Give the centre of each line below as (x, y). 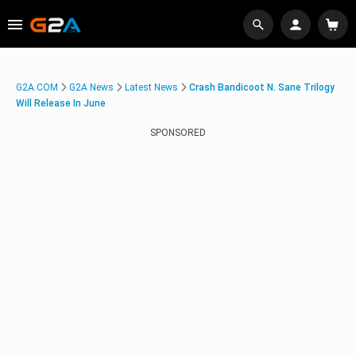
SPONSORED (178, 133)
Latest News (151, 87)
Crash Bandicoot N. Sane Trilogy (262, 87)
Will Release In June (61, 103)
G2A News (91, 87)
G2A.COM (37, 87)
